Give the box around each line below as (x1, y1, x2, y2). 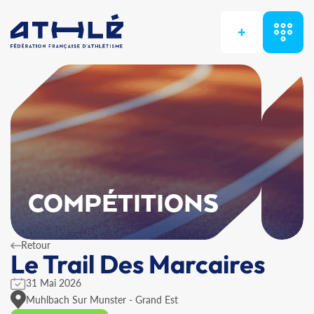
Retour (21, 239, 50, 251)
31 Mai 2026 (26, 277, 81, 289)
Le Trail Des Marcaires (11, 248, 265, 280)
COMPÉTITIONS (28, 191, 219, 219)
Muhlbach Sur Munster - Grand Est (26, 293, 178, 306)
